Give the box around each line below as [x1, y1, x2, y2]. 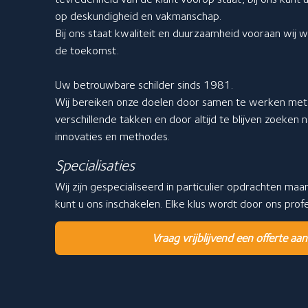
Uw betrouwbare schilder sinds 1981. [55, 77, 233, 91]
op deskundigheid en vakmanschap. [55, 8, 221, 23]
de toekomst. [55, 43, 119, 57]
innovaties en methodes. [55, 129, 170, 143]
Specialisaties [55, 155, 135, 174]
